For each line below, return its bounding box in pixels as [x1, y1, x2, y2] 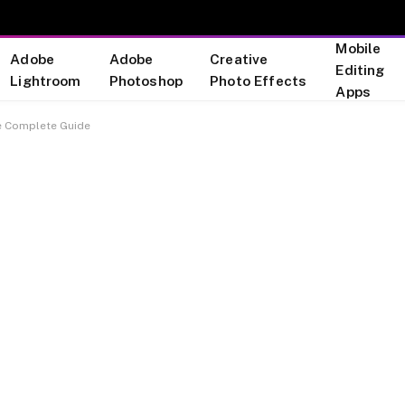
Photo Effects [210, 71, 307, 89]
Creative [210, 50, 268, 67]
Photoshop [108, 71, 184, 89]
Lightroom [10, 71, 81, 89]
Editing [335, 61, 385, 78]
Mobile [335, 39, 381, 56]
